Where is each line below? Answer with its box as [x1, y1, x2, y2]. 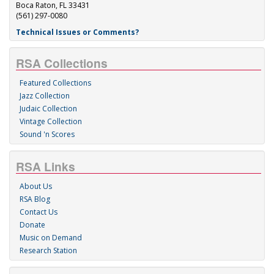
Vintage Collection [20, 116, 82, 127]
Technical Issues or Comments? [16, 27, 139, 37]
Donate [20, 220, 45, 230]
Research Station [20, 245, 77, 256]
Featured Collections [20, 78, 91, 88]
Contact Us [20, 207, 57, 217]
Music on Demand [20, 232, 82, 243]
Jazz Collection [20, 91, 70, 101]
